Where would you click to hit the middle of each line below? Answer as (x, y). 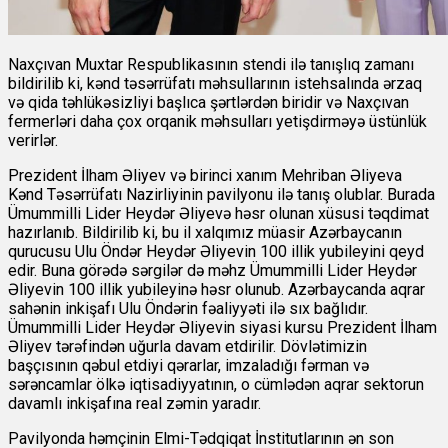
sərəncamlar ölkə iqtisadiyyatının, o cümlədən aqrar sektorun (216, 385)
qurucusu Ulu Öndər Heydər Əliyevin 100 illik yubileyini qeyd (216, 252)
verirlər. (33, 141)
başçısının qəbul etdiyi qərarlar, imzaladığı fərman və (188, 366)
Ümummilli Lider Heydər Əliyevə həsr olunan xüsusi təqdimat (218, 214)
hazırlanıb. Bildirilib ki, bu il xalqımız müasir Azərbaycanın (205, 233)
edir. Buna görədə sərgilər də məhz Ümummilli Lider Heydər (212, 271)
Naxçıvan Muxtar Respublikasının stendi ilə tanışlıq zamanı (211, 65)
